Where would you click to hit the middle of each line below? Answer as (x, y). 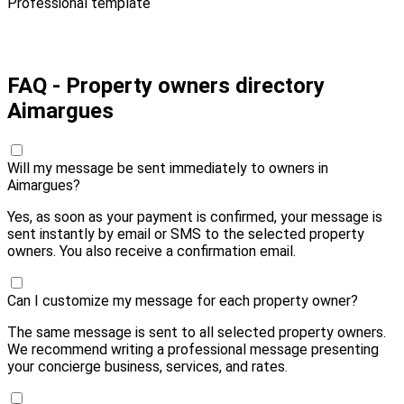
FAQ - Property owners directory (166, 86)
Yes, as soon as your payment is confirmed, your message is (195, 216)
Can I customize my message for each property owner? (183, 300)
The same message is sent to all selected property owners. (197, 332)
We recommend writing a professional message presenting (193, 349)
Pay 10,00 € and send (103, 33)
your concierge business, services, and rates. (147, 366)
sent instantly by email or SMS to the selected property (186, 234)
